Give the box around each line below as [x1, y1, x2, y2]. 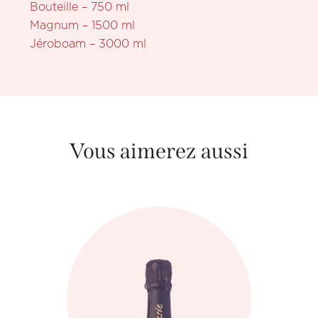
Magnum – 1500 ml [30, 19, 136, 32]
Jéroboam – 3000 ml [30, 38, 147, 50]
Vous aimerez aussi [70, 138, 248, 165]
